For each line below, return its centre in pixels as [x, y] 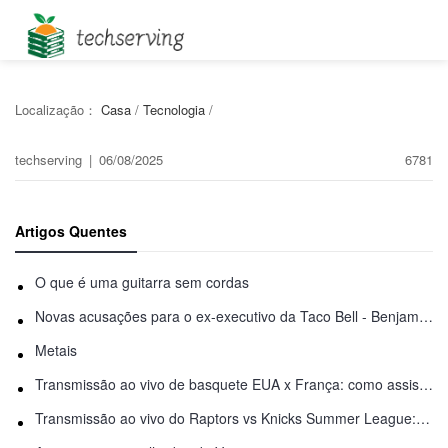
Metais [56, 350]
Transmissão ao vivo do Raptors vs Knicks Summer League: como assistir [423, 418]
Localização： [58, 109]
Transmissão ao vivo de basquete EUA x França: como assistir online [426, 384]
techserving [50, 159]
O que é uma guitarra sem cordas [142, 282]
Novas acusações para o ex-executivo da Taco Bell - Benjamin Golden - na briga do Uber [426, 316]
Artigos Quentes [71, 231]
